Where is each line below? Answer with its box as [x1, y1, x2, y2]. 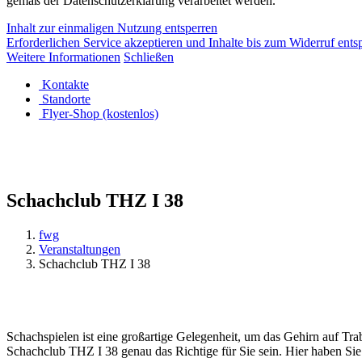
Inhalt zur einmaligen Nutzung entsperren [6, 20, 217, 35]
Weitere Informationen [6, 49, 120, 64]
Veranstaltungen [39, 242, 120, 256]
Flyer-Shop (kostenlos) [42, 106, 158, 120]
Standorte [42, 91, 90, 106]
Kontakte [42, 77, 89, 91]
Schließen [124, 49, 174, 64]
